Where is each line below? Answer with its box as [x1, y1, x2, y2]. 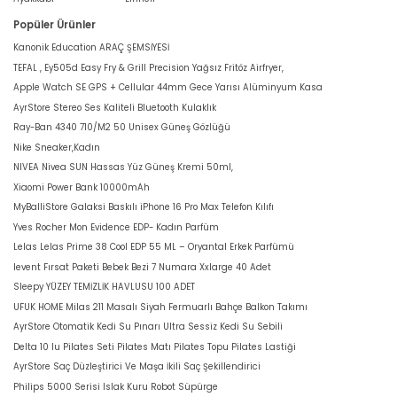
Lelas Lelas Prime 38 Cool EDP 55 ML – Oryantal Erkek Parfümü [13, 241, 294, 253]
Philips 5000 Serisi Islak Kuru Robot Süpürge [13, 380, 218, 393]
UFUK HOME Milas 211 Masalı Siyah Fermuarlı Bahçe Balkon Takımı [13, 300, 307, 313]
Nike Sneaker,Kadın [13, 141, 100, 153]
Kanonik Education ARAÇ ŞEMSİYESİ [13, 42, 169, 54]
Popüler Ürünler [13, 18, 96, 33]
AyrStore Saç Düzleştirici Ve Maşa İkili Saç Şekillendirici [13, 361, 261, 373]
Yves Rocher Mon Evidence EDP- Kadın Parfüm [13, 221, 219, 233]
